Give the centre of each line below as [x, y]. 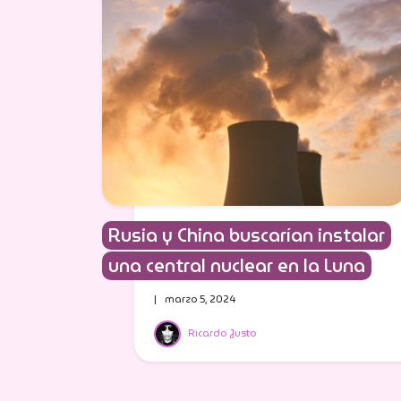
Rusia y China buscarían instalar [247, 235]
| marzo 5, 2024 [195, 299]
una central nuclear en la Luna [237, 266]
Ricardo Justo [222, 333]
